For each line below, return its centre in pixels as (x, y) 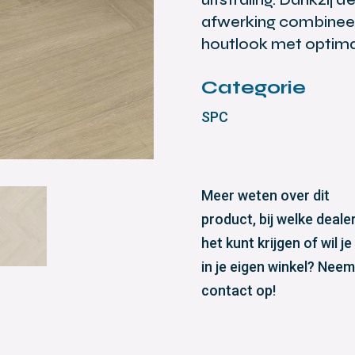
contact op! (238, 291)
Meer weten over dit (265, 196)
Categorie (253, 88)
